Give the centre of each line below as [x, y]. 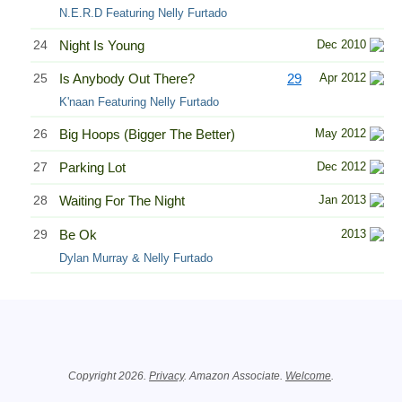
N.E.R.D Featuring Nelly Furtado [143, 13]
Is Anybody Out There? [127, 79]
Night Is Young [102, 45]
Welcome [308, 376]
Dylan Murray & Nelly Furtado [136, 258]
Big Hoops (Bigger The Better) [147, 134]
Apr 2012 [343, 78]
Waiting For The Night [122, 201]
